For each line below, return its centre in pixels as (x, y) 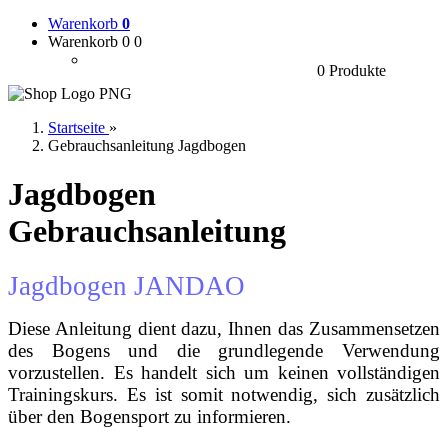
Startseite (76, 127)
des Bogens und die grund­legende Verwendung (224, 351)
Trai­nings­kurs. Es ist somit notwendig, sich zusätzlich (224, 395)
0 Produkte (351, 70)
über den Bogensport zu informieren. (149, 417)
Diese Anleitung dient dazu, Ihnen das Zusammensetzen (224, 329)
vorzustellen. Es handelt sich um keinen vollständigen (224, 373)
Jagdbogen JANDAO (126, 286)
